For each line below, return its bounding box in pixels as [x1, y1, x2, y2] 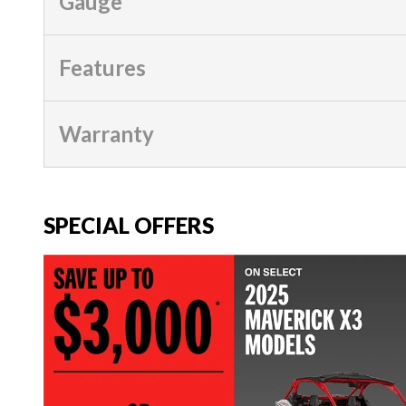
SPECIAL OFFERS [43, 211, 214, 238]
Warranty [59, 120, 154, 147]
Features [59, 53, 146, 81]
